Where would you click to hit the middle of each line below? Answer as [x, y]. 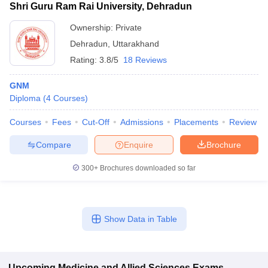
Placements [196, 122]
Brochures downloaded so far [147, 168]
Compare [53, 144]
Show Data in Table [140, 219]
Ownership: [93, 28]
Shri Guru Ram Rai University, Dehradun [101, 6]
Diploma [25, 98]
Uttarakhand [136, 44]
